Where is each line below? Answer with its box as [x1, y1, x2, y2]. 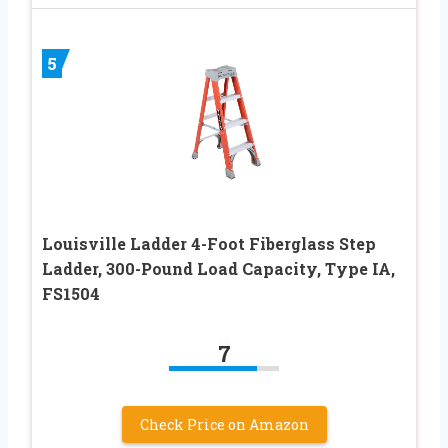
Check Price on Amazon [139, 415, 309, 435]
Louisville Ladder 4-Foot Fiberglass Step [42, 233, 376, 255]
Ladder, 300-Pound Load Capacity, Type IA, [42, 258, 395, 280]
